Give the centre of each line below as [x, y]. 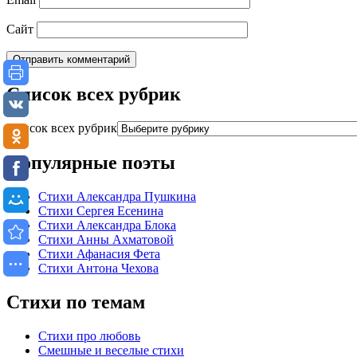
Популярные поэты [91, 162]
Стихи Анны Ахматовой [106, 239]
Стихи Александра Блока [107, 225]
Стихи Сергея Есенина [101, 210]
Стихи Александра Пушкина [117, 196]
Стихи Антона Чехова [98, 268]
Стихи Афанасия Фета [99, 253]
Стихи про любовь [89, 335]
